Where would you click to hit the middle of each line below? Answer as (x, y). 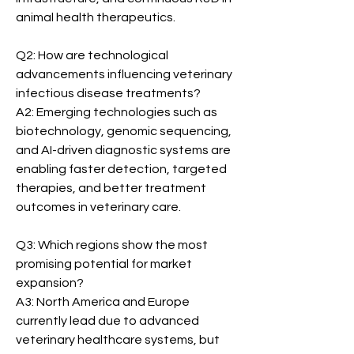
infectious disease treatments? (108, 93)
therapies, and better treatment (111, 188)
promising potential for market (104, 264)
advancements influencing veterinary (124, 74)
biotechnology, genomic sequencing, (124, 131)
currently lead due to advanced (107, 321)
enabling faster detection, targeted (121, 169)
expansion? (50, 283)
